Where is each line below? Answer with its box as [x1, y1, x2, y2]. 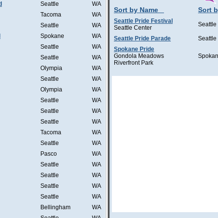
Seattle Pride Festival [114, 18, 173, 24]
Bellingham [40, 204, 71, 211]
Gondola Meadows [114, 53, 164, 59]
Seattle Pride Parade [114, 35, 171, 42]
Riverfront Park [114, 59, 153, 66]
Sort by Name [114, 6, 158, 14]
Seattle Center [114, 24, 152, 31]
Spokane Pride [114, 46, 154, 53]
